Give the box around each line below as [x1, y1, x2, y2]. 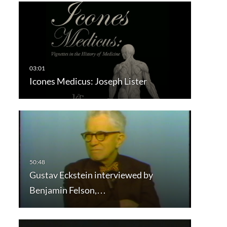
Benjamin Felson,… [29, 184, 106, 196]
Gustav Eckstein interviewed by [29, 169, 153, 180]
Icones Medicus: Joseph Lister [29, 75, 147, 87]
